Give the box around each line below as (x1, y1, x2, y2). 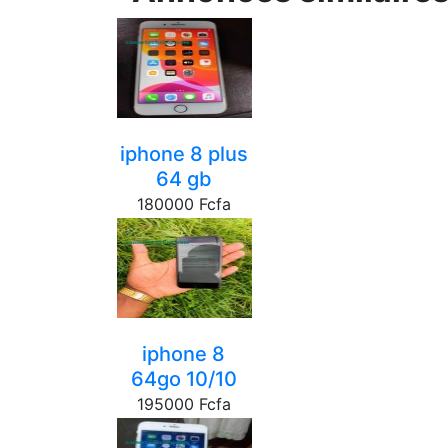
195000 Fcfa (136, 394, 231, 414)
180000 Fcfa (136, 194, 231, 214)
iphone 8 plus (119, 142, 248, 166)
